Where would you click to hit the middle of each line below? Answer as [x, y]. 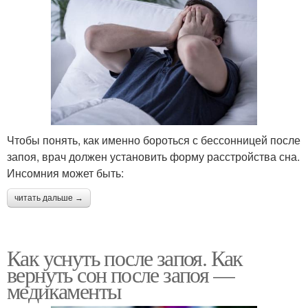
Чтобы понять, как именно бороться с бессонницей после [154, 140]
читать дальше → [49, 198]
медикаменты [64, 291]
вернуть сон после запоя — [120, 274]
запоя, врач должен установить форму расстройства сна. [153, 157]
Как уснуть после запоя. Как [125, 258]
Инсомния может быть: [65, 173]
